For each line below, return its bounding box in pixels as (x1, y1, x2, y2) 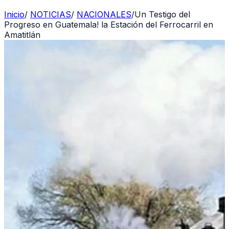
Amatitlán (4, 30, 40, 40)
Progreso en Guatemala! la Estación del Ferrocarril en (4, 19, 213, 30)
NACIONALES (77, 9, 131, 19)
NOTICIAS (30, 9, 71, 19)
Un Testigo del (134, 9, 190, 19)
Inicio (4, 9, 25, 19)
